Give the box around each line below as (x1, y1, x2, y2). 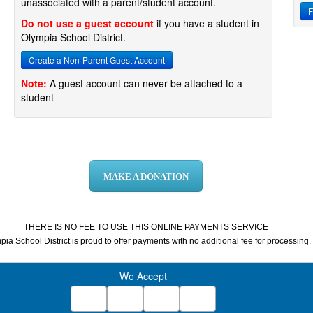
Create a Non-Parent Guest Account (29, 54, 165, 66)
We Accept (119, 269, 167, 283)
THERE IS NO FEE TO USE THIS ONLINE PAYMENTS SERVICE (24, 222, 268, 232)
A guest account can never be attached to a (47, 76, 242, 90)
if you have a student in (154, 16, 259, 30)
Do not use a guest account (21, 16, 154, 30)
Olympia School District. (21, 30, 126, 44)
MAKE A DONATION (103, 171, 189, 182)
